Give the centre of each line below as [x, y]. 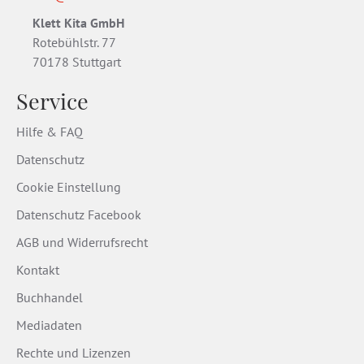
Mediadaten [49, 325]
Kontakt [38, 270]
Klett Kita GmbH [78, 23]
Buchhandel [50, 298]
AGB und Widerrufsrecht [82, 243]
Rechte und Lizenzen [74, 353]
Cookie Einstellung [69, 187]
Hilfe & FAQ [50, 132]
